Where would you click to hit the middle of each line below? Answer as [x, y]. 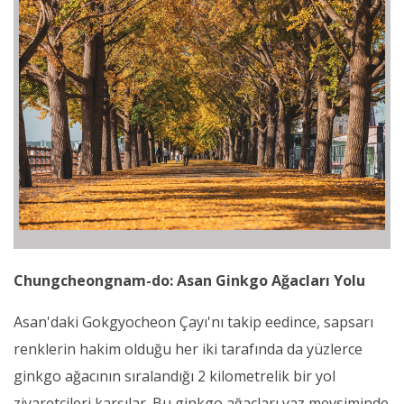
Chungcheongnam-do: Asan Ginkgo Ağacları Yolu [189, 280]
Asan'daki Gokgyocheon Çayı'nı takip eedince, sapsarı [193, 321]
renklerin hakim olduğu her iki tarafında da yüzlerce [188, 349]
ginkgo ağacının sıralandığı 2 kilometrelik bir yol [174, 376]
